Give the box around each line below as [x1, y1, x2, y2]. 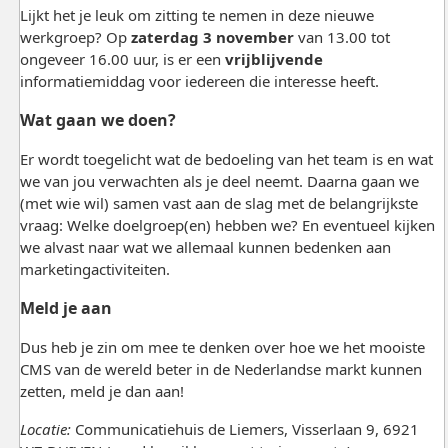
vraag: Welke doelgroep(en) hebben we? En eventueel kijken [19, 214, 435, 235]
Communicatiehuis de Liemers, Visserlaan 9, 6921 [70, 418, 419, 439]
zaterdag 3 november [130, 26, 294, 47]
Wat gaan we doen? [19, 108, 176, 131]
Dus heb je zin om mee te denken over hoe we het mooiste [19, 336, 425, 357]
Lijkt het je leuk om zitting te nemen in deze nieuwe [19, 4, 374, 25]
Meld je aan [19, 296, 112, 319]
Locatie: [19, 418, 71, 439]
